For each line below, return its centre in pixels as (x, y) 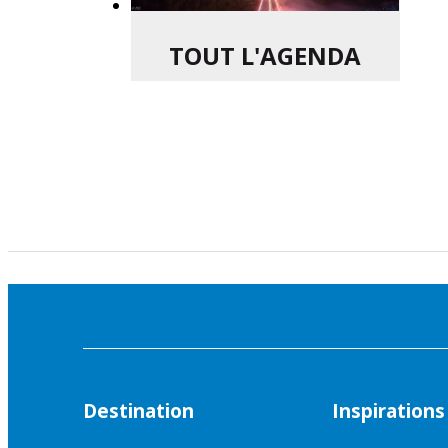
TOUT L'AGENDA (265, 56)
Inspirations (388, 410)
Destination (138, 410)
